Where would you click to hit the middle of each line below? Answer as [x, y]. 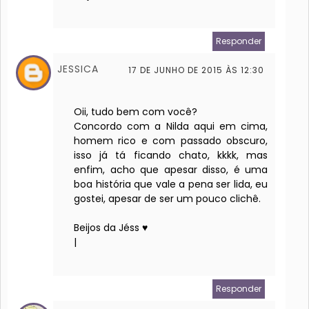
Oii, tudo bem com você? [136, 112]
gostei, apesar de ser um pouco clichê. [167, 199]
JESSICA [78, 69]
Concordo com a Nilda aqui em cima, [171, 127]
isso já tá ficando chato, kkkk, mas [171, 156]
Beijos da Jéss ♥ [111, 228]
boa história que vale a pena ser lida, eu [171, 185]
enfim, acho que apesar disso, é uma [171, 170]
